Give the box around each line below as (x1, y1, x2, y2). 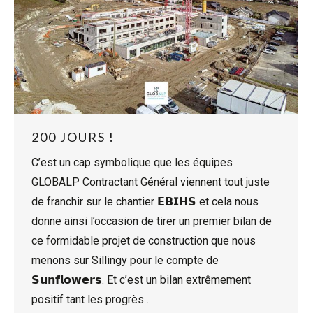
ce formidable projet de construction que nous (31, 233, 256, 247)
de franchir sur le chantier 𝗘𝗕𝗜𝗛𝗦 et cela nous (31, 194, 259, 208)
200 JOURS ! (31, 129, 115, 145)
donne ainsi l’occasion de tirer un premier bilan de (31, 214, 272, 228)
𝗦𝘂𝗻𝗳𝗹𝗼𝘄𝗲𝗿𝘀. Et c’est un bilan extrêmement (31, 272, 251, 286)
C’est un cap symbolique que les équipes (31, 155, 233, 169)
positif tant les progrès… (31, 292, 151, 306)
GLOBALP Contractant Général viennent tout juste (31, 175, 270, 189)
